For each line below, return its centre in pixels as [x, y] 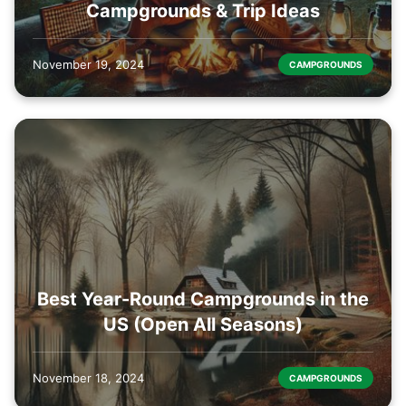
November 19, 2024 [88, 64]
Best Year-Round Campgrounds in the [203, 300]
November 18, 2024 [88, 378]
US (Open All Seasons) [203, 325]
